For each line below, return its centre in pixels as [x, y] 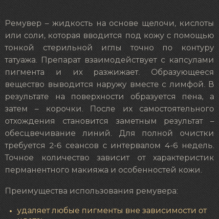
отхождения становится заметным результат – [109, 121]
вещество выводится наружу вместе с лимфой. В [109, 84]
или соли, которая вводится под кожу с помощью [109, 35]
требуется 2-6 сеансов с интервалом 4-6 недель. [109, 145]
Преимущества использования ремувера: [91, 191]
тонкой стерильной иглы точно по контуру [109, 48]
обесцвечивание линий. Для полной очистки [109, 133]
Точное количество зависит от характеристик [109, 158]
